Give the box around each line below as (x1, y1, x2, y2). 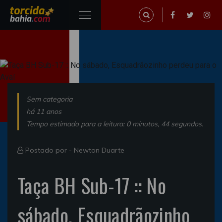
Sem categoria (26, 95, 72, 104)
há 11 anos (26, 107, 61, 116)
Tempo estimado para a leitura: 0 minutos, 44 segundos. (26, 119, 203, 128)
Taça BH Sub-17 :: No (17, 170, 166, 200)
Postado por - (23, 146, 74, 155)
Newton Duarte (74, 146, 124, 155)
